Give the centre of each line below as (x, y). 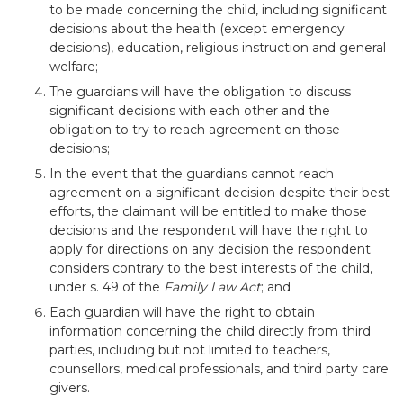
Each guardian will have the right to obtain (182, 312)
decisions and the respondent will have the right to (209, 230)
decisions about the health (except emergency (197, 29)
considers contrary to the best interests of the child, (211, 268)
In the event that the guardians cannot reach (192, 174)
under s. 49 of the (107, 287)
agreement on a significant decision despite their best (219, 193)
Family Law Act (212, 287)
